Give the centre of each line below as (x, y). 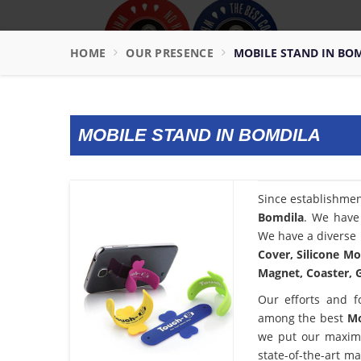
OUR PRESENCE (170, 52)
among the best (302, 318)
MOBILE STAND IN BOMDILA (199, 135)
